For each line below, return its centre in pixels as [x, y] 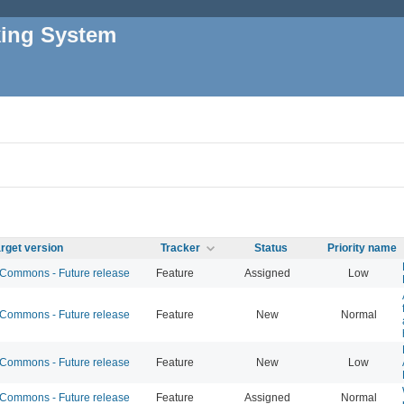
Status [271, 248]
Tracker [180, 248]
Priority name [362, 248]
